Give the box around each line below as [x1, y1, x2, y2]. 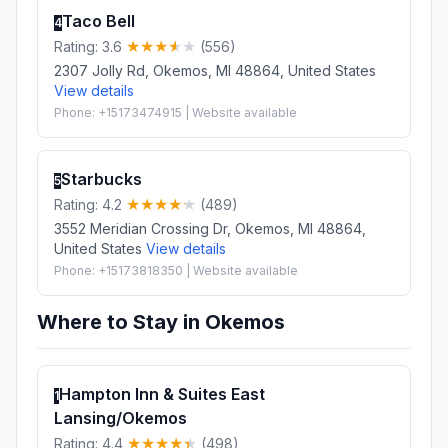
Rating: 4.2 [54, 195, 126, 213]
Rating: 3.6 [54, 37, 126, 55]
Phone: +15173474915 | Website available [54, 104, 297, 120]
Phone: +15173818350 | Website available [54, 262, 298, 278]
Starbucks [61, 168, 142, 189]
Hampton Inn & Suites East [59, 383, 265, 404]
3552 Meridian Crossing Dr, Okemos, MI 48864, [54, 219, 366, 237]
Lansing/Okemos [54, 407, 187, 428]
